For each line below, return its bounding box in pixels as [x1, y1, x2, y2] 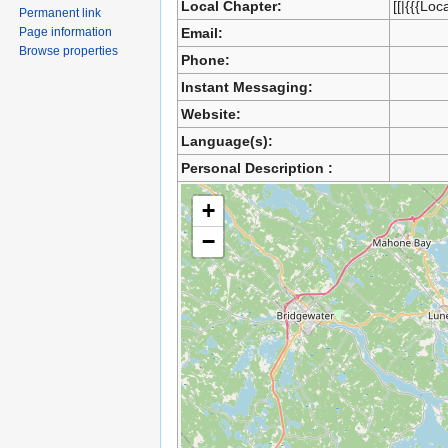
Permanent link [19, 5, 102, 20]
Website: [180, 105, 241, 122]
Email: [180, 24, 223, 41]
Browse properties [19, 43, 119, 58]
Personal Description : [180, 159, 333, 176]
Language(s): [180, 132, 273, 149]
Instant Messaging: [180, 78, 313, 95]
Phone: [180, 51, 230, 68]
